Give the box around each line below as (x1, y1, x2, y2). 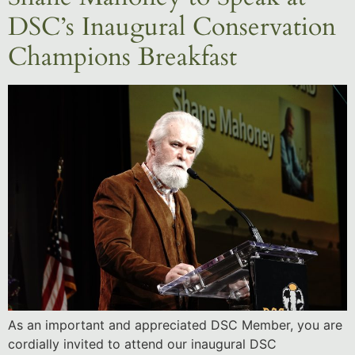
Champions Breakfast (8, 39, 237, 74)
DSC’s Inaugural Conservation (8, 9, 336, 44)
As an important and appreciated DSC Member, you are (8, 316, 342, 333)
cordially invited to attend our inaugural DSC (8, 335, 277, 352)
